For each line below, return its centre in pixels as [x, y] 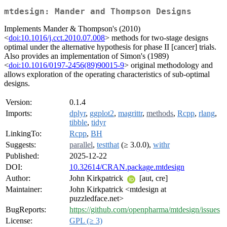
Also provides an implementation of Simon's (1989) [86, 56]
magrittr [130, 113]
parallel [81, 145]
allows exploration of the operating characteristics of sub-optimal [107, 74]
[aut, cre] [153, 178]
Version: [19, 102]
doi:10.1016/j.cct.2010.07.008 [57, 38]
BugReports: [26, 210]
